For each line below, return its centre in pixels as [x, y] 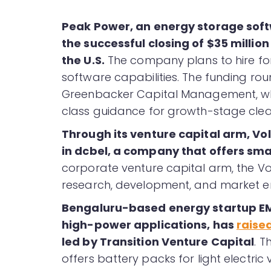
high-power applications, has [149, 225]
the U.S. [83, 60]
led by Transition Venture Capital [158, 242]
